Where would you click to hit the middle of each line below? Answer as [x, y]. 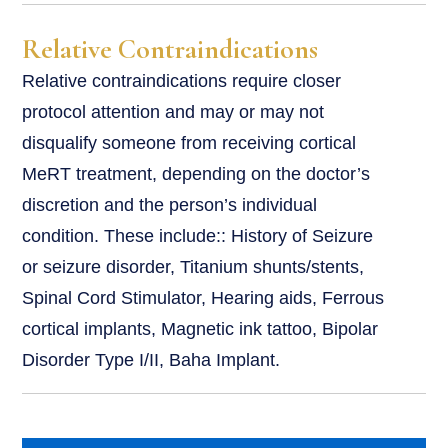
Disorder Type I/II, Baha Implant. [151, 360]
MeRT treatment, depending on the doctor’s [196, 174]
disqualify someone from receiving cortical [189, 143]
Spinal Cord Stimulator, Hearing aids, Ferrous [203, 298]
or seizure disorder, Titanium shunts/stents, [193, 267]
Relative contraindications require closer [182, 81]
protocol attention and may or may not [173, 112]
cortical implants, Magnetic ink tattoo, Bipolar [200, 329]
